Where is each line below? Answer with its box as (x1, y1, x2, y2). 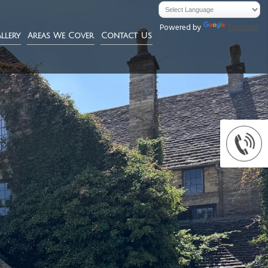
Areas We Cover (27, 31, 94, 40)
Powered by (160, 21, 204, 36)
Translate (227, 21, 259, 36)
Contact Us (100, 31, 152, 40)
